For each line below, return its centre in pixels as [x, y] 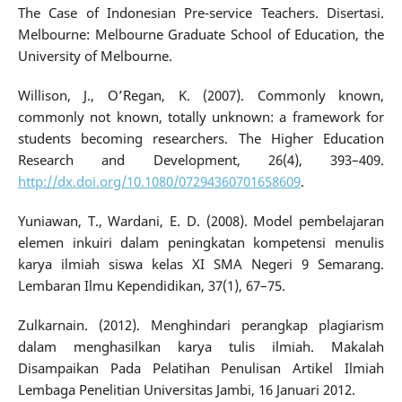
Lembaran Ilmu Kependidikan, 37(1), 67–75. [151, 285]
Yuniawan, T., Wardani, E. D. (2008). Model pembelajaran [201, 221]
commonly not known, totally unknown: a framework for [201, 117]
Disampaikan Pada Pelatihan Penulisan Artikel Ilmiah [201, 368]
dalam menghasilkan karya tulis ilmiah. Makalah [201, 346]
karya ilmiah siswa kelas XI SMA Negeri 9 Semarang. [201, 264]
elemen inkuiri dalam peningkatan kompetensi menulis [201, 242]
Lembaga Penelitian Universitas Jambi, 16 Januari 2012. [186, 389]
